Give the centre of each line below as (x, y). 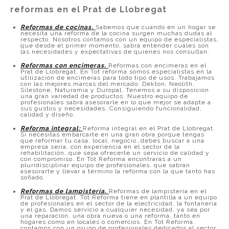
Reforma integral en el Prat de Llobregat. (149, 128)
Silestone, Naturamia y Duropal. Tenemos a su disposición (115, 90)
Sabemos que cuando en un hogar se (156, 27)
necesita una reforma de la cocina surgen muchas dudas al (116, 33)
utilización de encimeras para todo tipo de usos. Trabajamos (118, 78)
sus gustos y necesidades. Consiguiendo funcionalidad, (111, 108)
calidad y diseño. (48, 114)
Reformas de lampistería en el (158, 191)
